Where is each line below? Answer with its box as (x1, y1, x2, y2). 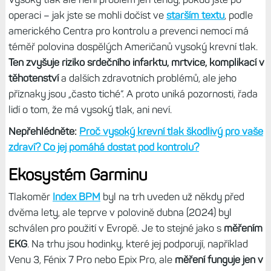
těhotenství (8, 71, 59, 84)
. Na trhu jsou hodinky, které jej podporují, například (27, 237, 248, 250)
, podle (224, 8, 253, 21)
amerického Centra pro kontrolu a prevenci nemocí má (8, 24, 249, 37)
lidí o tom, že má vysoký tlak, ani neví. (8, 103, 172, 116)
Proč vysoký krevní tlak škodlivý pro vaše (79, 125, 263, 137)
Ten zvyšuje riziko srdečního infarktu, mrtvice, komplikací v (8, 56, 264, 68)
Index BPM (52, 190, 100, 203)
